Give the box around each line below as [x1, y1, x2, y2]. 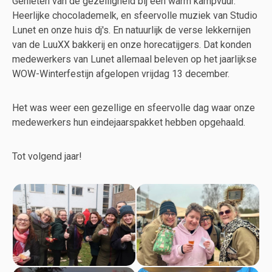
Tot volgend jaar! [12, 151, 82, 162]
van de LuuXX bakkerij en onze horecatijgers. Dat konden [12, 39, 251, 50]
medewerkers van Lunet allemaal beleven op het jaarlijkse [12, 53, 257, 65]
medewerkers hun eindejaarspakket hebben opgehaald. [12, 117, 245, 128]
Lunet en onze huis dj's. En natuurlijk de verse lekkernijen [12, 24, 251, 36]
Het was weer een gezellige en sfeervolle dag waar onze [12, 102, 255, 114]
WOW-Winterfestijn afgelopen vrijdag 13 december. [12, 68, 229, 80]
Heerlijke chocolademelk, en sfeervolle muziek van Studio [12, 10, 257, 21]
